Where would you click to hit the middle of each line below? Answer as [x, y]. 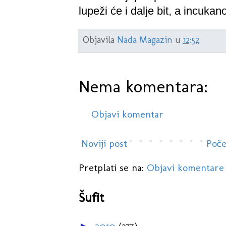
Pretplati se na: [112, 168]
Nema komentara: [143, 87]
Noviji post [104, 144]
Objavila [100, 40]
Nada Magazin [145, 40]
